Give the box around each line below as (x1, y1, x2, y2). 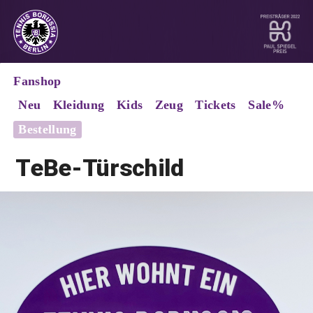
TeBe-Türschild (15, 154, 184, 182)
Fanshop (13, 73, 61, 88)
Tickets (195, 97, 236, 112)
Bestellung (18, 122, 77, 136)
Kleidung (52, 97, 105, 112)
